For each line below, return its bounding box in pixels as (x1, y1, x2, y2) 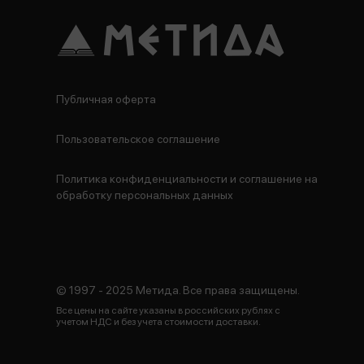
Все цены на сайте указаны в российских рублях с (56, 304, 280, 316)
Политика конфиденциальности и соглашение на (56, 171, 318, 185)
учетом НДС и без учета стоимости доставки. (56, 315, 261, 327)
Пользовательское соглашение (56, 132, 220, 145)
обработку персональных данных (56, 188, 233, 201)
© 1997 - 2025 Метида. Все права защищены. (56, 283, 300, 297)
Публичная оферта (56, 92, 156, 106)
